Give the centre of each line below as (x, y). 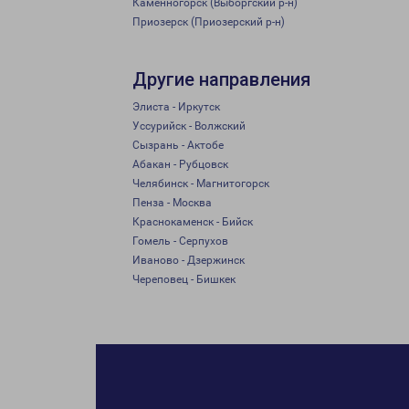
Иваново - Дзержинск (189, 260)
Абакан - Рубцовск (180, 164)
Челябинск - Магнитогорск (201, 184)
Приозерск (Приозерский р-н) (209, 22)
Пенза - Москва (172, 203)
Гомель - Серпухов (180, 241)
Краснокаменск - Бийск (193, 222)
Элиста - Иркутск (176, 107)
